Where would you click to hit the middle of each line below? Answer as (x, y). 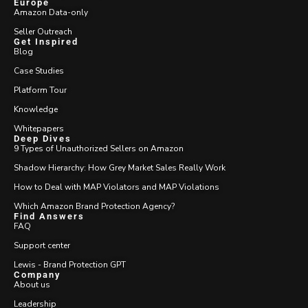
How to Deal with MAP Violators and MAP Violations (117, 187)
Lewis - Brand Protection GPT (70, 264)
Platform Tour (40, 90)
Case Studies (39, 70)
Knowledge (36, 109)
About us (32, 284)
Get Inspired (46, 41)
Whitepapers (39, 128)
